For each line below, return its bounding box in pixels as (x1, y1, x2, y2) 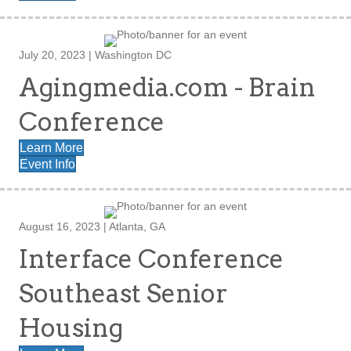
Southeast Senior (19, 278, 228, 309)
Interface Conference (19, 244, 284, 275)
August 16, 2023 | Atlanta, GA (19, 220, 165, 233)
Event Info (20, 157, 75, 172)
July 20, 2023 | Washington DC (19, 49, 172, 62)
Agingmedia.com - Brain (19, 72, 316, 103)
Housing (19, 313, 123, 344)
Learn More (20, 141, 83, 155)
